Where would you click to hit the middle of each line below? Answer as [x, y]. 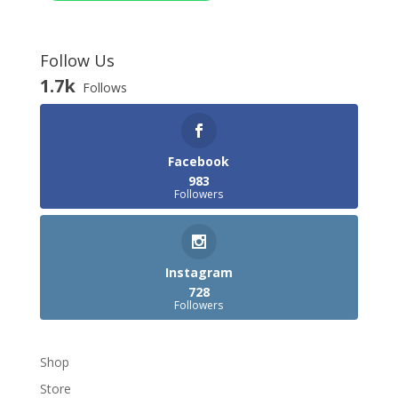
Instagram [199, 273]
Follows [104, 87]
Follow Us [77, 60]
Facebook [199, 161]
